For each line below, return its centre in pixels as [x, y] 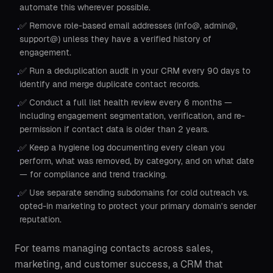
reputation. [41, 219]
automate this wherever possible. [85, 7]
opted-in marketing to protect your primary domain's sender [138, 206]
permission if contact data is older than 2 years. [114, 129]
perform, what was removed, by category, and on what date [137, 161]
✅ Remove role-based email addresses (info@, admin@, [129, 26]
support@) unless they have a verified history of [115, 39]
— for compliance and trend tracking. [93, 174]
